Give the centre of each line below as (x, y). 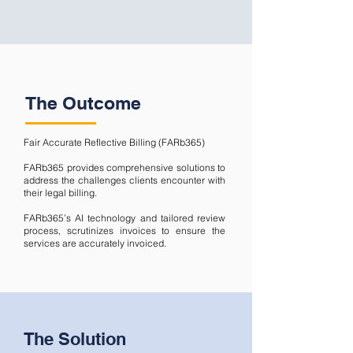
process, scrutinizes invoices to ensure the (124, 230)
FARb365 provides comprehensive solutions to (124, 167)
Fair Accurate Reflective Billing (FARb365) (114, 142)
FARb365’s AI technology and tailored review (124, 218)
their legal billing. (60, 193)
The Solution (75, 339)
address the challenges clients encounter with (124, 180)
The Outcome (83, 103)
